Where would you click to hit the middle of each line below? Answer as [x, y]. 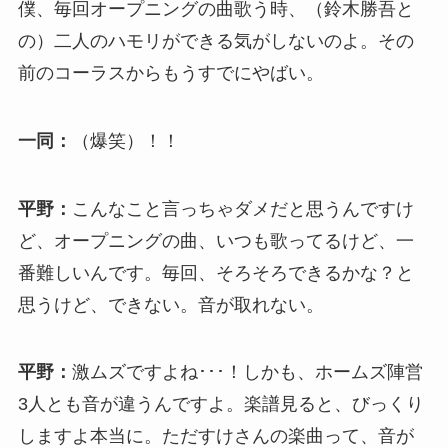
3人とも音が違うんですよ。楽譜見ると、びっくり [220, 404]
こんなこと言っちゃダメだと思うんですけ [242, 208]
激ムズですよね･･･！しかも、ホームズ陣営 [247, 372]
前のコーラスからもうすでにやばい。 [170, 72]
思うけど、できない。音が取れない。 [170, 304]
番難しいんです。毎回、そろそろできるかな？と [215, 272]
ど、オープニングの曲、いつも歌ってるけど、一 [215, 240]
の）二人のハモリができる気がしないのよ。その [215, 40]
